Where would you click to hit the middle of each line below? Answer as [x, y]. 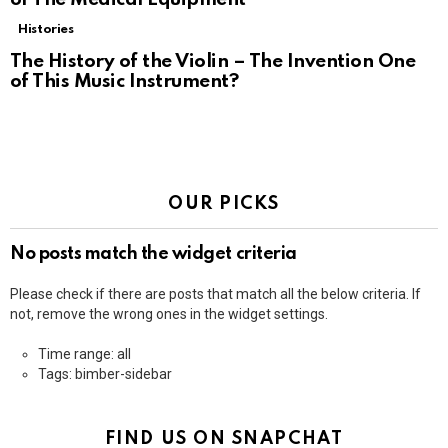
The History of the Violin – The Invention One [213, 62]
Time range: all [84, 354]
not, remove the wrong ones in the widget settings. [169, 314]
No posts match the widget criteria [153, 254]
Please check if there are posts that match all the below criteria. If [215, 294]
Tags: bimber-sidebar [105, 374]
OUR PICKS [224, 204]
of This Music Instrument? [124, 82]
